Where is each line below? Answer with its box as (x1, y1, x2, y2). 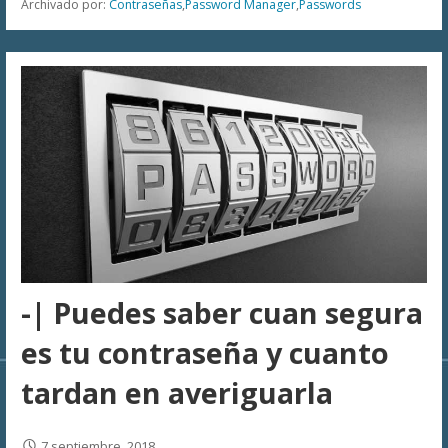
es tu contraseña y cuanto (20, 332, 389, 372)
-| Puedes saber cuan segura (20, 292, 423, 332)
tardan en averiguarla (20, 372, 333, 412)
